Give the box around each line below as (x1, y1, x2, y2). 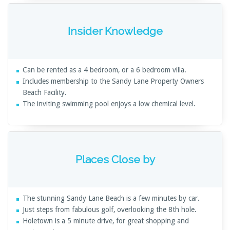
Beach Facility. (22, 88, 67, 97)
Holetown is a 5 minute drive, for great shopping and (22, 216, 189, 225)
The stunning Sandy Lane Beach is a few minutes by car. (22, 194, 200, 202)
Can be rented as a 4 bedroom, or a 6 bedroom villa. (22, 65, 186, 74)
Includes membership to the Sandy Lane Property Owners (22, 76, 204, 85)
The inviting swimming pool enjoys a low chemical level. (22, 99, 196, 108)
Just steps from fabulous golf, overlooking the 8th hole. (22, 205, 197, 214)
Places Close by (75, 153, 155, 166)
